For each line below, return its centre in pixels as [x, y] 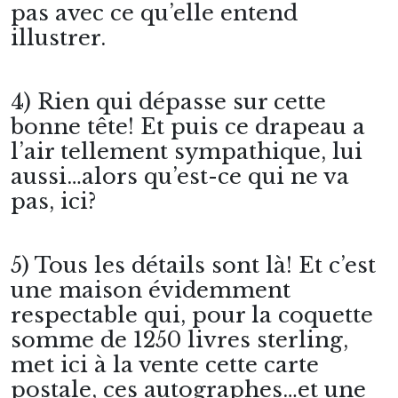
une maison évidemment [151, 290]
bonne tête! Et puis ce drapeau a [188, 127]
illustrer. [58, 38]
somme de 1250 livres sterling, [179, 340]
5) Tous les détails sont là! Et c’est [193, 265]
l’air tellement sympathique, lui [187, 151]
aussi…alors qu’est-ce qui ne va [180, 176]
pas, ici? [53, 201]
